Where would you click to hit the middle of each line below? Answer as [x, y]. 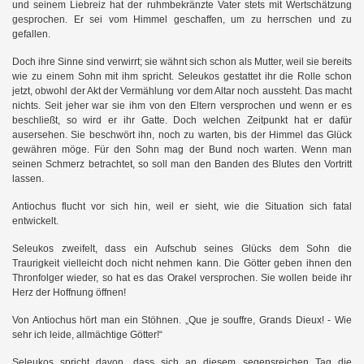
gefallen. [31, 34]
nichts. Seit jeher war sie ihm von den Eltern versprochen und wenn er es [182, 105]
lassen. [28, 178]
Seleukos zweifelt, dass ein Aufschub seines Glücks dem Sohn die [182, 248]
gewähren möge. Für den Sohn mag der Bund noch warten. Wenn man [182, 149]
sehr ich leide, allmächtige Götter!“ [87, 334]
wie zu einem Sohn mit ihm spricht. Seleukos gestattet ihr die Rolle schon [182, 76]
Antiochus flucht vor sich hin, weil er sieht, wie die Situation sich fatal [182, 206]
